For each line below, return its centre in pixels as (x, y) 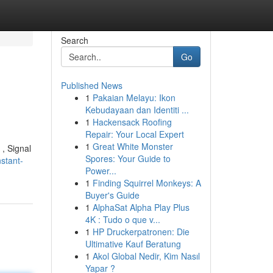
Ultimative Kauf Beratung (133, 244)
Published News (91, 85)
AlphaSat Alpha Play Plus (141, 207)
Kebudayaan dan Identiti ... (137, 110)
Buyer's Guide (112, 195)
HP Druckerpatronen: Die (141, 232)
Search (74, 40)
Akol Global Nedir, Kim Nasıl (146, 256)
